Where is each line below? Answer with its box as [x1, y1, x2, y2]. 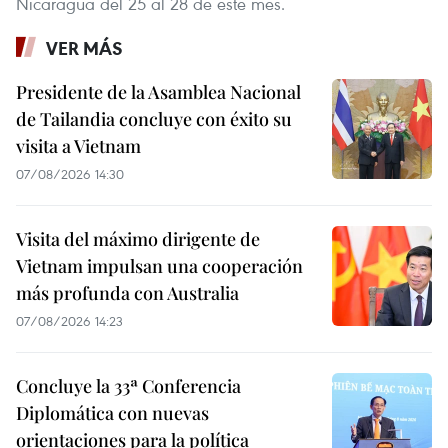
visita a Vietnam [16, 133, 141, 158]
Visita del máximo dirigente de [16, 226, 260, 251]
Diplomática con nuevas [16, 400, 209, 425]
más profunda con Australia [16, 280, 239, 305]
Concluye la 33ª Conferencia [16, 373, 241, 398]
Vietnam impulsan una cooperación [16, 253, 303, 278]
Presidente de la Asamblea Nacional [16, 79, 301, 104]
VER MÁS [46, 35, 123, 60]
